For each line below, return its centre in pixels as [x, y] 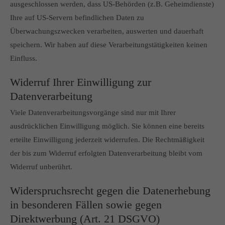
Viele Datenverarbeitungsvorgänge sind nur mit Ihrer [93, 113]
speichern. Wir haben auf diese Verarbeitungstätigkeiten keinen [109, 45]
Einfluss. [24, 58]
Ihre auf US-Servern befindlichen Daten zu [77, 18]
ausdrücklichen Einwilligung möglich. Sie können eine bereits [107, 126]
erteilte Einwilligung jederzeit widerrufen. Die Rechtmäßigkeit [107, 140]
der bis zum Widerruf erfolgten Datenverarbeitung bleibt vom [106, 153]
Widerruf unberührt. [41, 167]
